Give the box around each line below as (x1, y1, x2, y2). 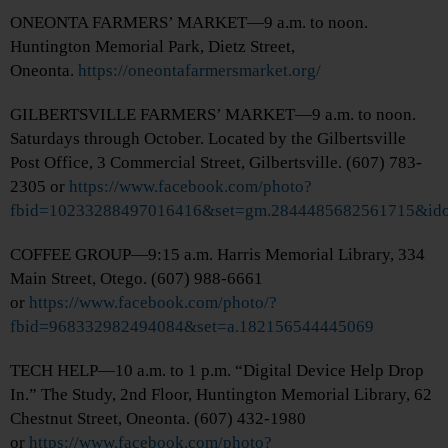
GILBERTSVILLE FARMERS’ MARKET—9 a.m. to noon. (10, 105, 416, 125)
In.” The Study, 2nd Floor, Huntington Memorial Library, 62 (10, 385, 432, 405)
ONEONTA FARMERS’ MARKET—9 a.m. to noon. (10, 13, 368, 33)
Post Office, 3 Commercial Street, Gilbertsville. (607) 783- (10, 153, 422, 173)
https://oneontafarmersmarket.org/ (78, 61, 321, 81)
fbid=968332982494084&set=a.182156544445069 (10, 317, 374, 337)
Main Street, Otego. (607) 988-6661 (10, 269, 263, 289)
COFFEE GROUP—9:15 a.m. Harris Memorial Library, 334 (10, 245, 425, 265)
